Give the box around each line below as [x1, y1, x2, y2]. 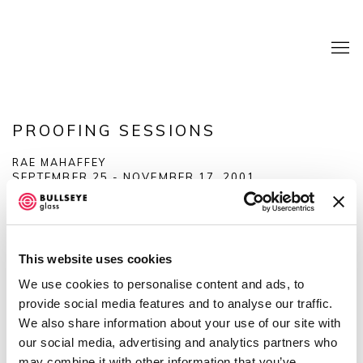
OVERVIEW [12, 201, 79, 214]
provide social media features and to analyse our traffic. [19, 297, 333, 310]
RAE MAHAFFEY [12, 156, 106, 169]
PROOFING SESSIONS [12, 121, 216, 140]
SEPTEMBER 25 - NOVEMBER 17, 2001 [12, 170, 256, 183]
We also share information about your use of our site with [19, 316, 341, 330]
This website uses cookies [19, 251, 173, 266]
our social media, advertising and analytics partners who [19, 335, 337, 349]
